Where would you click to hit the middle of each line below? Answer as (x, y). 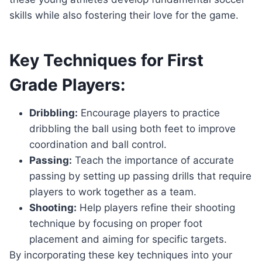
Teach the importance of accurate (153, 161)
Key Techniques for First (106, 61)
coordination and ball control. (98, 145)
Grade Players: (67, 85)
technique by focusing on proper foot (116, 224)
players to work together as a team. (113, 192)
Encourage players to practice (149, 113)
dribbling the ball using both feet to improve (132, 129)
